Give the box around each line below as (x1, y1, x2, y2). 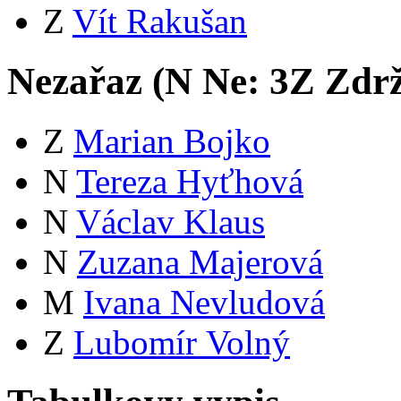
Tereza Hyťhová (76, 161, 303, 200)
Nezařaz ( (7, 59, 165, 102)
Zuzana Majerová (77, 242, 323, 281)
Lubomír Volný (73, 322, 290, 362)
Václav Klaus (76, 201, 265, 241)
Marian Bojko (73, 121, 270, 160)
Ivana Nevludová (83, 282, 325, 321)
